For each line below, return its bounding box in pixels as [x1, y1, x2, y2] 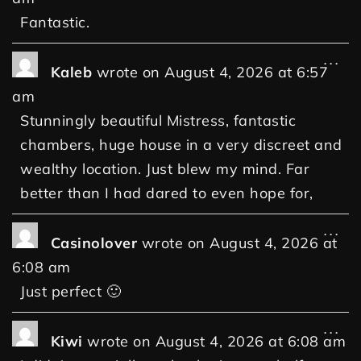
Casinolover [50, 234, 142, 253]
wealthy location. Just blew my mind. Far [20, 160, 309, 179]
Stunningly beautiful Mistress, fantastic [20, 111, 296, 131]
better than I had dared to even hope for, [20, 184, 313, 203]
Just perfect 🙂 [20, 282, 121, 301]
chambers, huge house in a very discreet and [20, 135, 342, 155]
